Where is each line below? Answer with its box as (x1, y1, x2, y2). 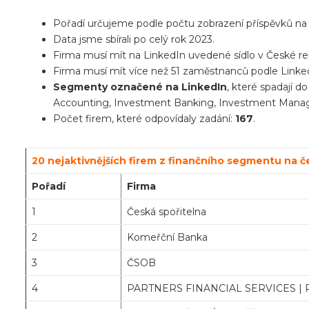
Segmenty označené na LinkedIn (53, 81, 227, 94)
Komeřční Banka (127, 231, 208, 244)
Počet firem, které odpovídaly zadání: (53, 112, 235, 126)
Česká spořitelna (127, 206, 206, 219)
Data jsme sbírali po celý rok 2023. (53, 33, 215, 46)
